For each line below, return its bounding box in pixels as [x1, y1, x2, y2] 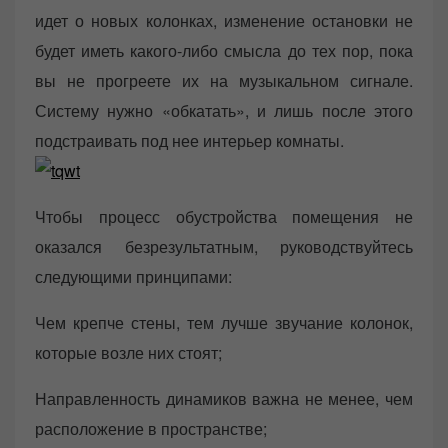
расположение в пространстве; [35, 416, 267, 440]
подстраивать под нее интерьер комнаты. [35, 128, 344, 152]
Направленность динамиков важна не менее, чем [35, 386, 413, 410]
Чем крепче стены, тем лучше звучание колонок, [35, 310, 413, 334]
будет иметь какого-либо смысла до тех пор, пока [35, 38, 413, 62]
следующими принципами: [35, 264, 232, 288]
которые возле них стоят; [35, 340, 222, 364]
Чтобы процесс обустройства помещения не [35, 204, 413, 228]
